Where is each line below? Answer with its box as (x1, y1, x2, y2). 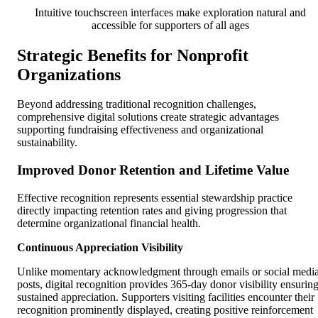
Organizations (17, 65, 121, 84)
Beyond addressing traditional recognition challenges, (17, 98, 256, 111)
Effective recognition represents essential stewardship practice (17, 191, 292, 204)
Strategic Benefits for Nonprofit (17, 45, 248, 65)
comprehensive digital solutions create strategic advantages (17, 111, 279, 124)
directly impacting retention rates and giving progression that (17, 204, 287, 216)
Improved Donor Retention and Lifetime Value (17, 163, 289, 178)
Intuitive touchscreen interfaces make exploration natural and (35, 6, 306, 18)
